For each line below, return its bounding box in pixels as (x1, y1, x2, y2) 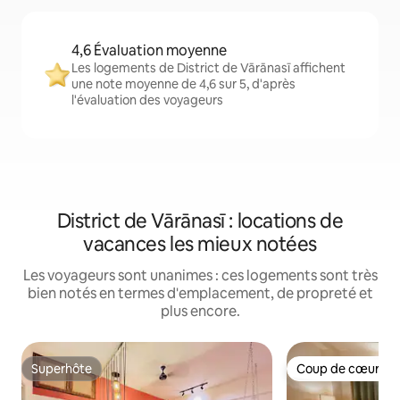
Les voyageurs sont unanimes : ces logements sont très (22, 266, 378, 286)
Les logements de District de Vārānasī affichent (71, 60, 346, 77)
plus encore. (160, 302, 240, 321)
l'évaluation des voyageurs (71, 92, 223, 109)
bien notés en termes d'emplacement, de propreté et (27, 284, 373, 304)
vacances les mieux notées (83, 231, 317, 258)
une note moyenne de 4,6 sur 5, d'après (71, 76, 296, 93)
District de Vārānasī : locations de (56, 208, 344, 235)
